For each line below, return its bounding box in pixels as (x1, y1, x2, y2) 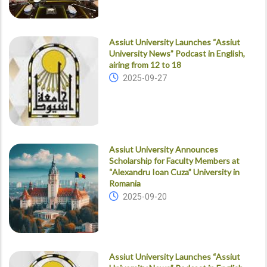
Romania (108, 178, 141, 189)
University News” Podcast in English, (108, 48, 245, 59)
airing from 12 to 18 (108, 60, 181, 70)
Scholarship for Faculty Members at (108, 156, 240, 166)
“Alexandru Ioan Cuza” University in (108, 167, 240, 178)
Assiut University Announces (108, 144, 218, 155)
